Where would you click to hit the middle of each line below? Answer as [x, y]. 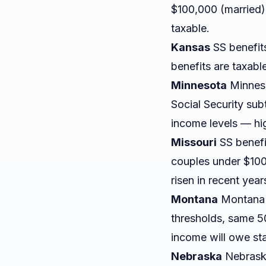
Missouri [194, 142]
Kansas [191, 47]
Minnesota [199, 85]
